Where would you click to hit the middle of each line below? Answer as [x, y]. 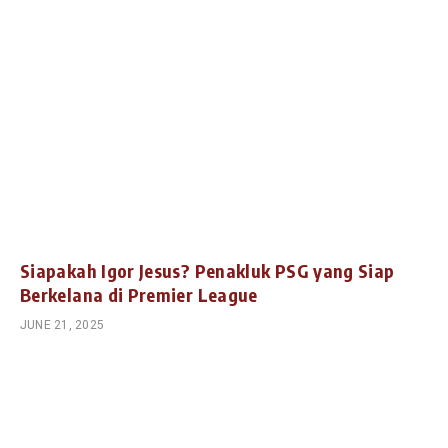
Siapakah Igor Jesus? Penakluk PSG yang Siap [207, 271]
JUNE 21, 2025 [62, 325]
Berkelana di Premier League [139, 295]
